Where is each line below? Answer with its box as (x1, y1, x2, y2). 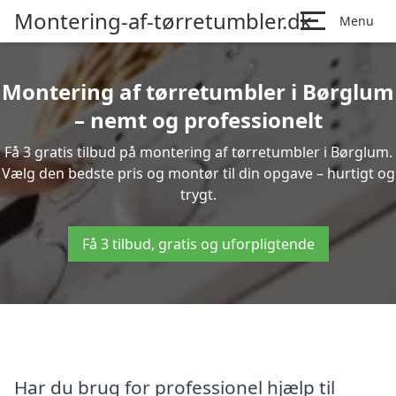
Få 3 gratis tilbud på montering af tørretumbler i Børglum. (4, 142, 392, 162)
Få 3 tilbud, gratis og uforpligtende (81, 234, 315, 254)
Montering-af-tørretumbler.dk (14, 6, 312, 35)
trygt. (179, 185, 217, 204)
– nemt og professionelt (73, 105, 323, 134)
